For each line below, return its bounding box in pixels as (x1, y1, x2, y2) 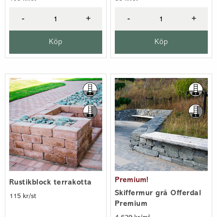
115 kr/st (9, 192, 36, 200)
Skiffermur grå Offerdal (115, 189, 201, 197)
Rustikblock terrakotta (9, 178, 92, 186)
